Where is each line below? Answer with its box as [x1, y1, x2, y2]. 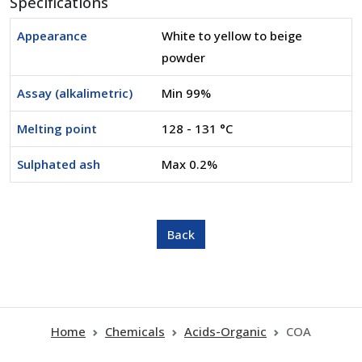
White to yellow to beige [162, 27, 302, 44]
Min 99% [162, 85, 211, 101]
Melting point [17, 120, 97, 137]
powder [162, 49, 205, 65]
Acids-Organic [184, 323, 267, 339]
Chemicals [105, 323, 165, 339]
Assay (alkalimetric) [17, 85, 133, 101]
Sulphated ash [17, 156, 100, 172]
